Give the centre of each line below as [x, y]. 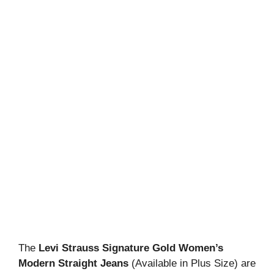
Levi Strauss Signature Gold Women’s [131, 248]
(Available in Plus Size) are [192, 263]
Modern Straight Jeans [73, 263]
